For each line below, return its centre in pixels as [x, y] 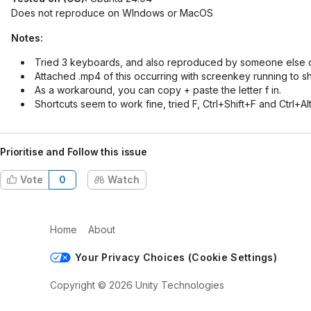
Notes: [27, 38]
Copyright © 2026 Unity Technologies [137, 285]
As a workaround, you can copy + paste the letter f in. [158, 90]
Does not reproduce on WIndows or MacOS [112, 13]
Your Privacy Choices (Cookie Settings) [176, 257]
